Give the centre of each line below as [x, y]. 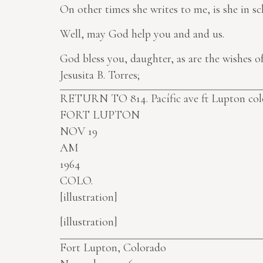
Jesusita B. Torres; [100, 75]
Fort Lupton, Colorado [113, 248]
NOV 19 [79, 132]
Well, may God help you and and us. [142, 34]
